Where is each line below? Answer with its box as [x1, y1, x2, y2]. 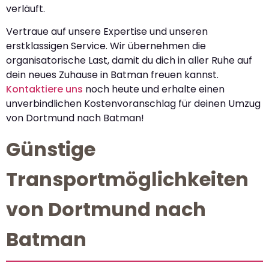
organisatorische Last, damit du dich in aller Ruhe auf [6, 53, 252, 68]
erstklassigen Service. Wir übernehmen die [6, 39, 206, 53]
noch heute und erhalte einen [83, 82, 225, 97]
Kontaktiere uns [6, 82, 83, 97]
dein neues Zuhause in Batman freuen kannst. [6, 68, 219, 82]
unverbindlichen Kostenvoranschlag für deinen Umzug [6, 97, 261, 111]
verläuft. [6, 1, 45, 16]
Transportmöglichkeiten [6, 165, 249, 193]
